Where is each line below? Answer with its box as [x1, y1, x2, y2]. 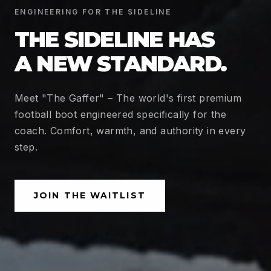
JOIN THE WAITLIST [34, 190, 146, 201]
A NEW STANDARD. [15, 50, 226, 77]
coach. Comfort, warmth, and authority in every [15, 125, 246, 137]
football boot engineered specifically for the [15, 108, 226, 120]
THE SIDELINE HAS [15, 26, 215, 53]
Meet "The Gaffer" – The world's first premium [15, 92, 241, 104]
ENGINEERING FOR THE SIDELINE [15, 7, 172, 16]
